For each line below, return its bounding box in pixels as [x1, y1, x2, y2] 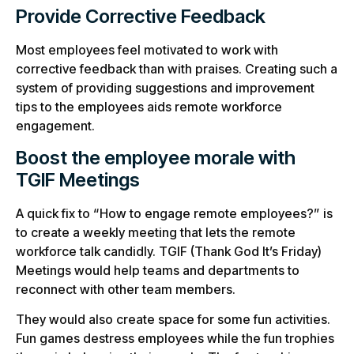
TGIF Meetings [16, 168, 140, 191]
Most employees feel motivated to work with [16, 42, 278, 58]
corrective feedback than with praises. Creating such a [16, 61, 337, 77]
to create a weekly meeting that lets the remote [16, 224, 296, 240]
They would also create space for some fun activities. [16, 311, 330, 328]
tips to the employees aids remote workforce [16, 99, 282, 115]
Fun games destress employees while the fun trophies [16, 330, 334, 347]
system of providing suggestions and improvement [16, 80, 314, 96]
